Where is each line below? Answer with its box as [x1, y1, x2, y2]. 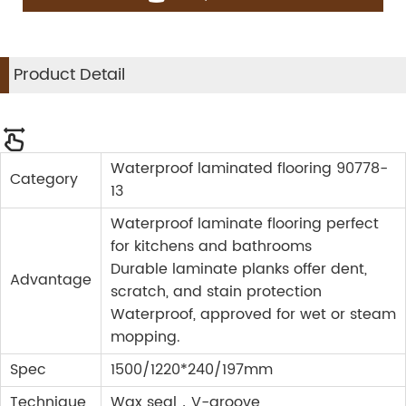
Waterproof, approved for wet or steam [111, 303, 396, 327]
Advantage [10, 268, 92, 293]
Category [10, 168, 78, 192]
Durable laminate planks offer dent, [111, 257, 367, 282]
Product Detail [14, 62, 125, 89]
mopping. [111, 325, 180, 350]
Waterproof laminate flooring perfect [111, 212, 379, 237]
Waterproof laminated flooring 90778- [111, 157, 388, 181]
